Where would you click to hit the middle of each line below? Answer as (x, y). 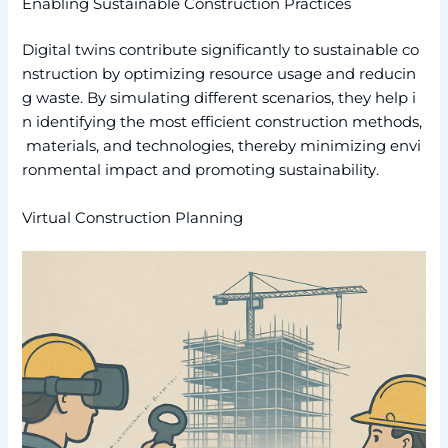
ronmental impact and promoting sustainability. (201, 170)
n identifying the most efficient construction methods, (222, 122)
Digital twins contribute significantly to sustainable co (221, 50)
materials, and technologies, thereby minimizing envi (222, 146)
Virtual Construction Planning (133, 217)
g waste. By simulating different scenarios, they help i (219, 98)
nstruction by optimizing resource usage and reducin (219, 74)
